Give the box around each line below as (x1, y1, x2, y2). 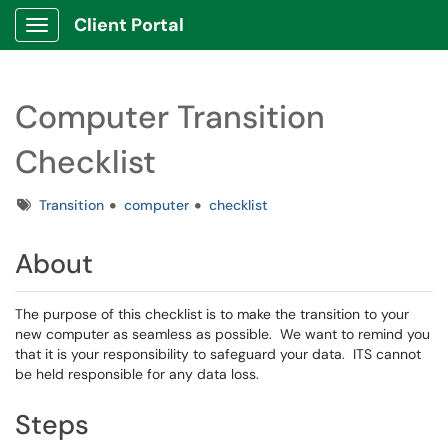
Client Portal (74, 13, 184, 37)
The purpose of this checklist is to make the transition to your (15, 305, 409, 323)
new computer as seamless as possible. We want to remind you (15, 325, 430, 343)
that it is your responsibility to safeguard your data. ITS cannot (15, 345, 421, 363)
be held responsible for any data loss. (15, 365, 259, 383)
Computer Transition (15, 96, 325, 138)
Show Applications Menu (36, 32, 195, 50)
